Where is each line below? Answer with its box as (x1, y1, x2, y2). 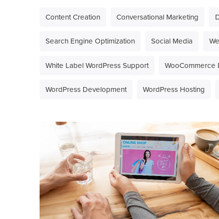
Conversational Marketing (116, 12, 199, 23)
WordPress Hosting (143, 84, 205, 95)
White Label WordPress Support (45, 60, 149, 71)
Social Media (151, 36, 193, 47)
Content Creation (45, 12, 100, 23)
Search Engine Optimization (45, 36, 135, 47)
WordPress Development (45, 84, 127, 95)
